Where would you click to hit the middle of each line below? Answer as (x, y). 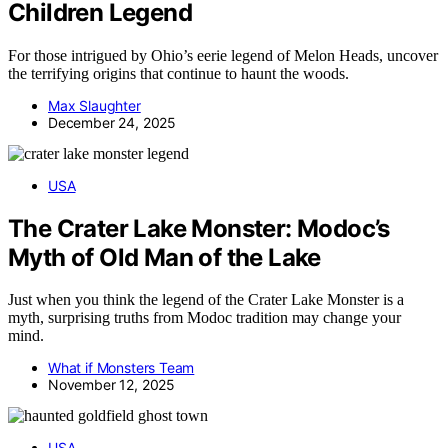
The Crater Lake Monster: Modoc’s (199, 228)
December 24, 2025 (112, 122)
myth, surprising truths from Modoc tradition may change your (204, 318)
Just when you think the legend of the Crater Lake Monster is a (206, 300)
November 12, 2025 (112, 385)
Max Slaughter (94, 105)
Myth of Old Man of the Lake (164, 257)
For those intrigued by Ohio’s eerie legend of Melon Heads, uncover (223, 55)
